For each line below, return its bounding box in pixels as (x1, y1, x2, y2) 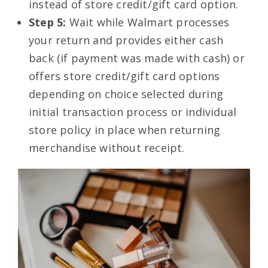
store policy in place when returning (29, 122, 221, 137)
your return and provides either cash (29, 32, 224, 47)
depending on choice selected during (29, 86, 224, 101)
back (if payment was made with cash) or (29, 50, 245, 65)
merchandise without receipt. (29, 140, 185, 155)
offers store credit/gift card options (29, 68, 220, 83)
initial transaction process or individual (29, 104, 237, 119)
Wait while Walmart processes (69, 14, 230, 29)
